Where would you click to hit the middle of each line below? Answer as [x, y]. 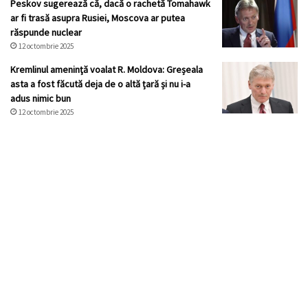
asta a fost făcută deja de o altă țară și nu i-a [100, 84]
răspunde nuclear [46, 33]
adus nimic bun [41, 99]
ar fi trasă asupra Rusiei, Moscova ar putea [98, 18]
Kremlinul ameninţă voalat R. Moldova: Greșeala [107, 70]
